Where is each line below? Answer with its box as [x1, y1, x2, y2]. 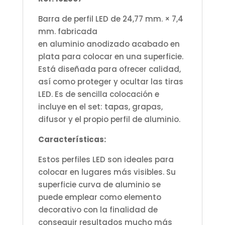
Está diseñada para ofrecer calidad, [38, 63, 181, 74]
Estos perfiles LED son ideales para [38, 154, 174, 165]
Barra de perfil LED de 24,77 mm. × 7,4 [38, 13, 183, 24]
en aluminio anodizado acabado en [38, 38, 180, 49]
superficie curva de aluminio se [38, 179, 161, 190]
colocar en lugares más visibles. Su [38, 166, 176, 177]
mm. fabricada [38, 26, 97, 37]
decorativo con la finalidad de [38, 204, 158, 215]
